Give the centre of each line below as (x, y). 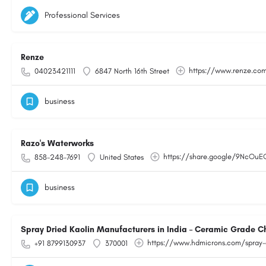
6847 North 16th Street (132, 71)
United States (122, 157)
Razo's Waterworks (57, 143)
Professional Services (82, 15)
